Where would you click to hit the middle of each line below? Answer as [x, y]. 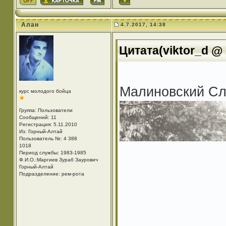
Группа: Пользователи [46, 110]
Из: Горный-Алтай [41, 131]
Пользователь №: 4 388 [48, 138]
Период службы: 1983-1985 [52, 153]
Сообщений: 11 [38, 117]
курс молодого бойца [45, 91]
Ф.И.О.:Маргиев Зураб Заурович [58, 160]
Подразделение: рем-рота [51, 174]
